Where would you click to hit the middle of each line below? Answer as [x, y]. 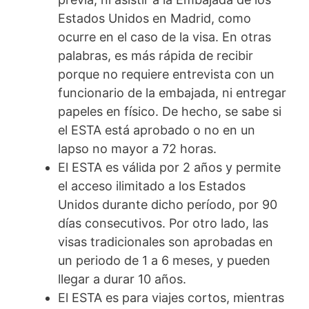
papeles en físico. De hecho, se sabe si [170, 112]
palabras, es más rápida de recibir [156, 56]
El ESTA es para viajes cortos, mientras [171, 298]
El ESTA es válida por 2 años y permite [169, 168]
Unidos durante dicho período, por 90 [168, 205]
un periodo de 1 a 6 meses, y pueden [164, 261]
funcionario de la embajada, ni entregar [172, 93]
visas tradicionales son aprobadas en [166, 242]
